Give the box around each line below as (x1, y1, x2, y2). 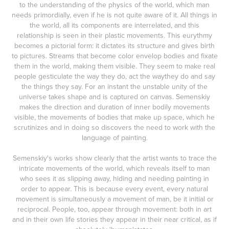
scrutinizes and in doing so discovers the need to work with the (14, 122, 215, 132)
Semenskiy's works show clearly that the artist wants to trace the (12, 153, 217, 163)
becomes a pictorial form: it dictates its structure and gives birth (14, 40, 215, 51)
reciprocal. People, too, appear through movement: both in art (17, 204, 212, 214)
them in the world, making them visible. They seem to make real (14, 61, 215, 71)
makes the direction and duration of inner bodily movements (19, 102, 210, 112)
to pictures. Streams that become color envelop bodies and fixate (11, 51, 218, 61)
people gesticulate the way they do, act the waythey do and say (14, 71, 215, 81)
